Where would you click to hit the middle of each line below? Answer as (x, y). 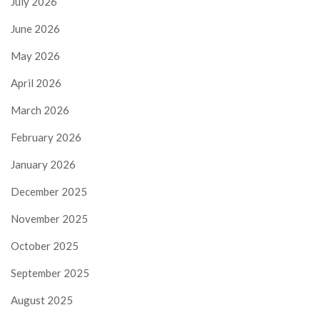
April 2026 (36, 82)
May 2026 (35, 55)
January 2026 (43, 164)
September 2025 (50, 272)
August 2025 (42, 300)
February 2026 (46, 137)
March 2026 (40, 110)
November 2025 (49, 218)
